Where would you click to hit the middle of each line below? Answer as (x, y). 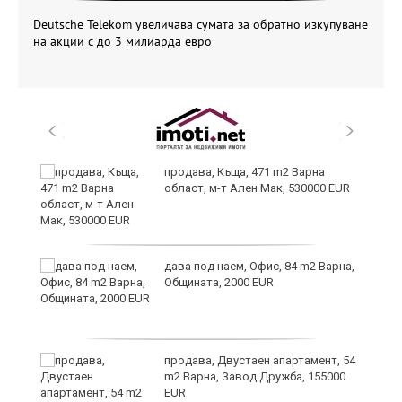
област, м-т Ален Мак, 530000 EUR (257, 188)
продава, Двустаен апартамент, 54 (260, 360)
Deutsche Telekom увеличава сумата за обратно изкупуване (201, 24)
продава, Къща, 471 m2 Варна (245, 172)
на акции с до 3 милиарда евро (122, 41)
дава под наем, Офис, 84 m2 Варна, (259, 266)
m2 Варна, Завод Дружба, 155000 (255, 376)
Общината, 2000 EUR (219, 282)
